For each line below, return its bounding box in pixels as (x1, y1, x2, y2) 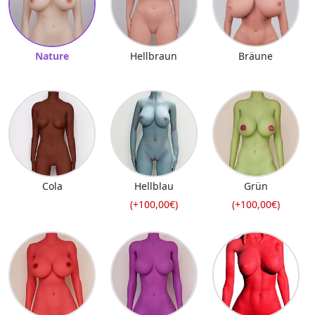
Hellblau (134, 179, 174, 193)
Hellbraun (130, 49, 178, 63)
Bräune (238, 49, 274, 63)
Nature (35, 49, 70, 63)
